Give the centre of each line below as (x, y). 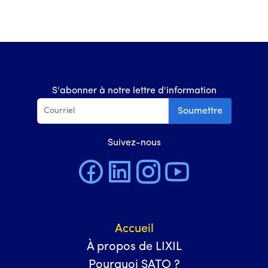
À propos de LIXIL (134, 247)
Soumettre (200, 111)
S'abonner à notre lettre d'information (134, 91)
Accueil (134, 229)
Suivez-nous (134, 143)
